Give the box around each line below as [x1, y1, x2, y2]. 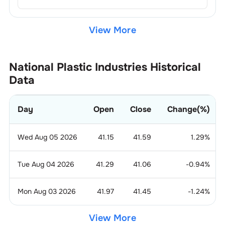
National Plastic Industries [9, 60, 147, 74]
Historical [147, 60, 201, 74]
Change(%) [167, 103, 210, 115]
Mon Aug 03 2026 [17, 186, 76, 196]
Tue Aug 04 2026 [17, 159, 74, 169]
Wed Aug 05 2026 [17, 132, 77, 142]
